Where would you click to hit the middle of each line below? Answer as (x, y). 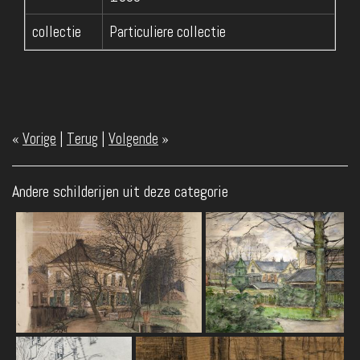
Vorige (39, 138)
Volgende (133, 138)
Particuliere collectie (168, 31)
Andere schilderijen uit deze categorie (120, 191)
